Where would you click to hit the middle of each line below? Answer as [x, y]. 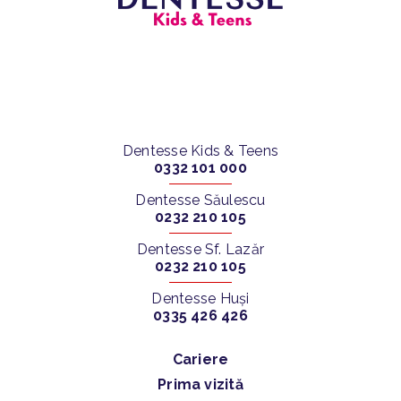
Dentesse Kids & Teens [200, 151]
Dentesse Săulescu [200, 200]
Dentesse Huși [200, 299]
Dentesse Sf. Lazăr [200, 250]
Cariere [200, 360]
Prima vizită [200, 385]
